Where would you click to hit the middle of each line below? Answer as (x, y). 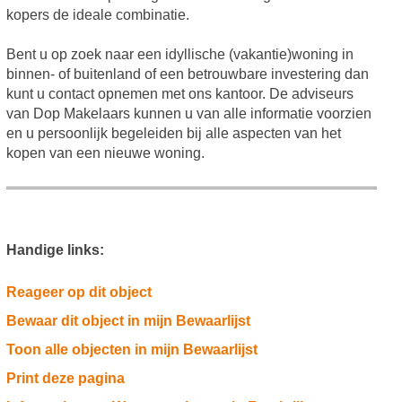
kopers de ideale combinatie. (97, 14)
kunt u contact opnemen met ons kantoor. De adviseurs (179, 93)
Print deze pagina (65, 378)
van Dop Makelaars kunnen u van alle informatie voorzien (188, 113)
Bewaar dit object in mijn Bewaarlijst (128, 320)
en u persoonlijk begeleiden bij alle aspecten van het (173, 133)
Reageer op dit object (79, 292)
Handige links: (55, 249)
